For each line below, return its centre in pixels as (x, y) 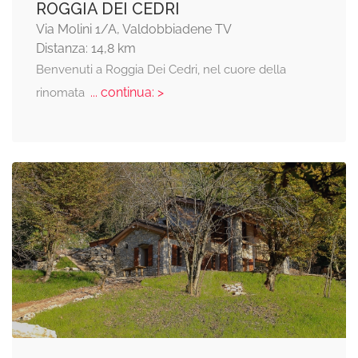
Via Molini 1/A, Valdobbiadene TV (134, 29)
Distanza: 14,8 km (86, 48)
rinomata (62, 93)
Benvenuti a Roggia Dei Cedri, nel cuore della (161, 70)
